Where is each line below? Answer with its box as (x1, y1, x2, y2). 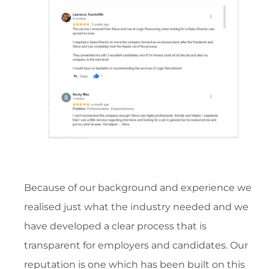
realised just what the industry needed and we (24, 201, 249, 213)
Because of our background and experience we (24, 182, 252, 194)
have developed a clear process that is (24, 220, 207, 232)
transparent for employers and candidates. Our (24, 240, 248, 252)
